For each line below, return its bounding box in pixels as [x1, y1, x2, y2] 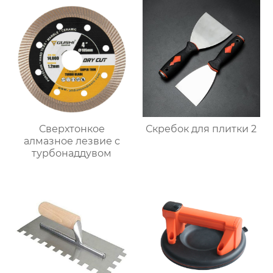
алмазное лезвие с [23, 135, 120, 147]
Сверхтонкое [38, 122, 105, 135]
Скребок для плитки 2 [212, 122, 257, 135]
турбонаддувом [32, 147, 112, 159]
